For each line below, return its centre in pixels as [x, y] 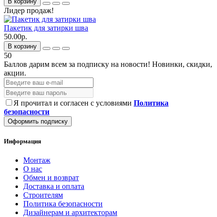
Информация [23, 141]
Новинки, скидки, [182, 64]
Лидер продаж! [29, 11]
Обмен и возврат [51, 177]
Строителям [43, 195]
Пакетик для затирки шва [46, 28]
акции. [15, 73]
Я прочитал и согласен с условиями [74, 103]
